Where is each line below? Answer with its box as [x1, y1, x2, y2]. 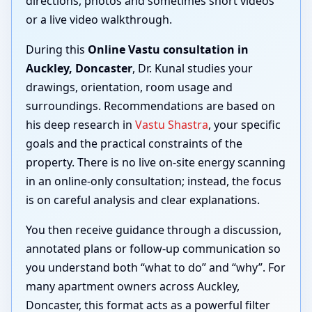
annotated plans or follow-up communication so [26, 241, 281, 257]
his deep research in [26, 117, 135, 133]
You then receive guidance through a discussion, [26, 222, 281, 238]
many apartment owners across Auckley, [26, 279, 240, 295]
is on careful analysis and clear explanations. [26, 192, 260, 208]
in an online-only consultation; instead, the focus [26, 173, 281, 189]
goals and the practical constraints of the [26, 136, 242, 152]
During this [26, 42, 88, 58]
